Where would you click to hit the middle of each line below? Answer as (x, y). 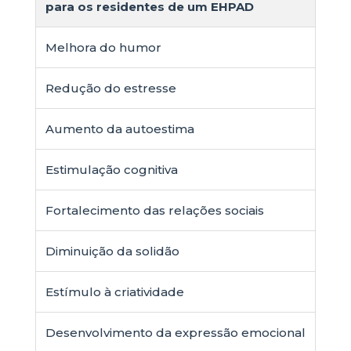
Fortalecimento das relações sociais (154, 210)
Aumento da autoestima (119, 129)
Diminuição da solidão (112, 251)
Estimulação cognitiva (111, 170)
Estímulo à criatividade (114, 292)
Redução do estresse (110, 88)
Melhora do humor (103, 47)
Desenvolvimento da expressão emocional (175, 333)
